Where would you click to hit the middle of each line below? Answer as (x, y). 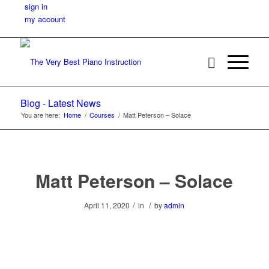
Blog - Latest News (60, 103)
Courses (102, 115)
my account (45, 19)
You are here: (40, 115)
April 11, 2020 (107, 205)
